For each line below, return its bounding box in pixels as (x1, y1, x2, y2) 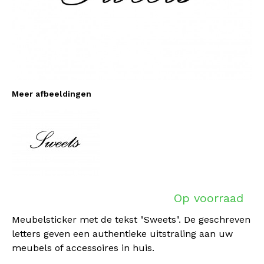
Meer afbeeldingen (12, 89, 91, 98)
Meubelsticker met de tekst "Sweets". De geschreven (12, 214, 250, 225)
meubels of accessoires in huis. (12, 242, 154, 253)
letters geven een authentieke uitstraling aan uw (12, 228, 233, 239)
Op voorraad (174, 191, 243, 205)
